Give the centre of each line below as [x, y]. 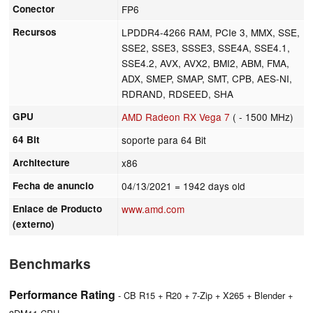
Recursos [35, 31]
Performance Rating [62, 294]
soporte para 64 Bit [164, 139]
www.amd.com [153, 209]
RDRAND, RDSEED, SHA [178, 93]
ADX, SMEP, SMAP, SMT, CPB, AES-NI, [207, 78]
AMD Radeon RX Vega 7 [176, 116]
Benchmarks [50, 263]
